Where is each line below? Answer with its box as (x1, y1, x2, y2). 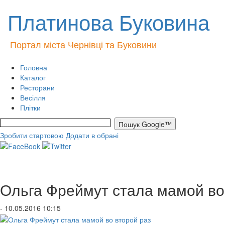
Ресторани (20, 82, 55, 92)
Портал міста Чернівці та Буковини (10, 38, 157, 51)
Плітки (20, 102, 41, 113)
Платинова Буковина (8, 7, 209, 37)
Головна (20, 62, 47, 72)
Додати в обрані (66, 130, 119, 140)
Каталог (20, 72, 46, 82)
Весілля (20, 92, 46, 102)
